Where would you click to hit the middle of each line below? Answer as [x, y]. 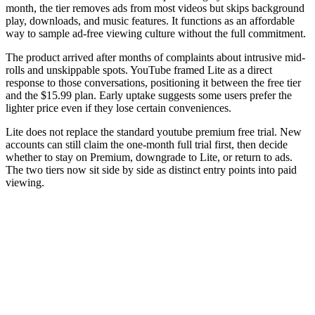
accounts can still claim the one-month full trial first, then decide [147, 144]
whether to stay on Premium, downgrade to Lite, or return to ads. [149, 157]
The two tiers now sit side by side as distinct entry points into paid [151, 169]
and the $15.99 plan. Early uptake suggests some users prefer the [149, 95]
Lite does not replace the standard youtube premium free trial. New [154, 131]
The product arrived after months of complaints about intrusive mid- [155, 57]
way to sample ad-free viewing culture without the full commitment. [156, 33]
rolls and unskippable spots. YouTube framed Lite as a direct [139, 70]
